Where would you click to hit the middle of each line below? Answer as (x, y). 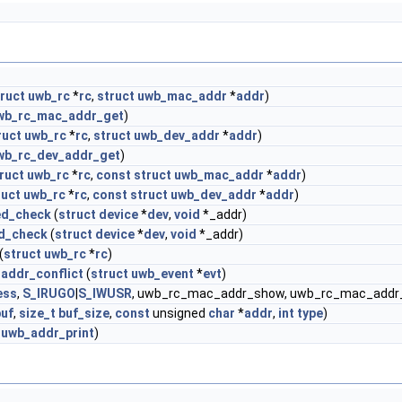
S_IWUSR (105, 293)
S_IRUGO (49, 293)
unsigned (179, 313)
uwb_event (162, 274)
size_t (37, 313)
